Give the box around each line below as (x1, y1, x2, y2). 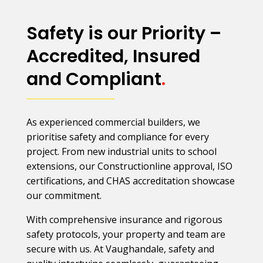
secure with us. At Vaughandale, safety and (26, 242, 214, 255)
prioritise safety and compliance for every (26, 130, 209, 143)
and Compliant (26, 66, 161, 92)
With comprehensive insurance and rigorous (26, 213, 222, 226)
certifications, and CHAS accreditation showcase (26, 174, 235, 187)
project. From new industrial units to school (26, 144, 217, 158)
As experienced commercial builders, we (26, 115, 200, 129)
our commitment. (26, 188, 102, 202)
